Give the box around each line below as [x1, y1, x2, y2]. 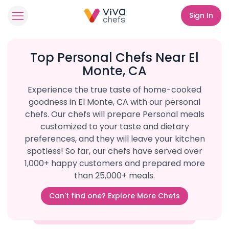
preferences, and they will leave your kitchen [24, 133, 205, 145]
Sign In [189, 10, 213, 20]
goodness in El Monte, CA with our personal [29, 96, 200, 108]
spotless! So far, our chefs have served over [27, 145, 202, 157]
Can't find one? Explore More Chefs [49, 191, 180, 201]
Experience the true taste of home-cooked [28, 84, 201, 96]
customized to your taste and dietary [40, 121, 189, 132]
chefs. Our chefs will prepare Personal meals [25, 108, 204, 120]
